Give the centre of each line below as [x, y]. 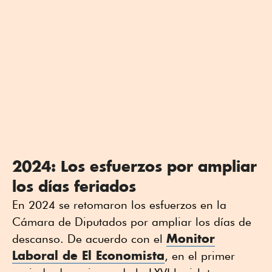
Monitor [191, 238]
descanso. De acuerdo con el [89, 238]
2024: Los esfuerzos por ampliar [134, 166]
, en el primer [200, 255]
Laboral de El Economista [88, 255]
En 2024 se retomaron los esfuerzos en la [119, 204]
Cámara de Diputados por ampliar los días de [132, 221]
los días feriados [74, 186]
